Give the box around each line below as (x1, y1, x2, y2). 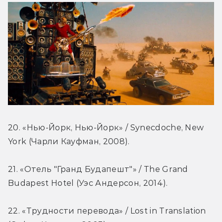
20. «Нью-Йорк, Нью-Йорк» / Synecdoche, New (8, 123, 204, 133)
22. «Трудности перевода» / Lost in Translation (8, 206, 206, 216)
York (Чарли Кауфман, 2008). (8, 137, 130, 147)
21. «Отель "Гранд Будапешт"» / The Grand (8, 165, 188, 174)
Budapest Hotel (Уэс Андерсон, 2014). (8, 178, 168, 188)
